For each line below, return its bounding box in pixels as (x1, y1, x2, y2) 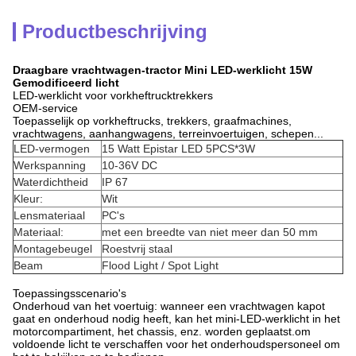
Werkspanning (14, 159, 86, 172)
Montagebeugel (14, 242, 92, 255)
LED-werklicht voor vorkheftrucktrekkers (13, 89, 213, 102)
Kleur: (14, 192, 43, 205)
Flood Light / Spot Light (102, 259, 219, 272)
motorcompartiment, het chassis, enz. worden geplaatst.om (13, 325, 311, 338)
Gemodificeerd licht (13, 76, 119, 89)
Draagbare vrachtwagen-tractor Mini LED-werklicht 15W (13, 64, 312, 76)
